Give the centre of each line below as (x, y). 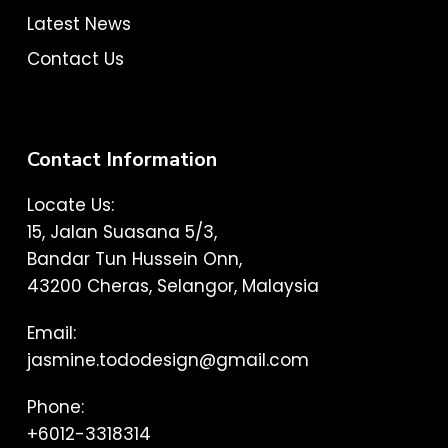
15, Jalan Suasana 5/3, (121, 232)
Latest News (78, 24)
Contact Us (75, 59)
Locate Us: (70, 205)
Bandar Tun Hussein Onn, (134, 259)
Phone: (55, 407)
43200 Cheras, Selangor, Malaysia (172, 286)
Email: (51, 333)
